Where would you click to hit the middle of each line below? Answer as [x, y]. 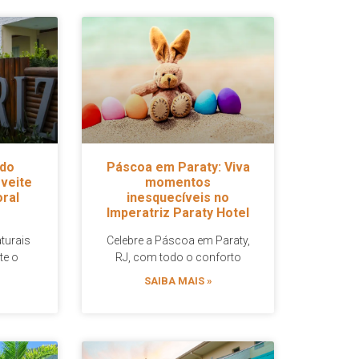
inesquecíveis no [178, 198]
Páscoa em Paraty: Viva [178, 167]
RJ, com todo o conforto [178, 258]
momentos [178, 183]
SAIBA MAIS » [178, 281]
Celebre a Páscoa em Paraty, [178, 241]
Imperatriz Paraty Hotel [178, 213]
